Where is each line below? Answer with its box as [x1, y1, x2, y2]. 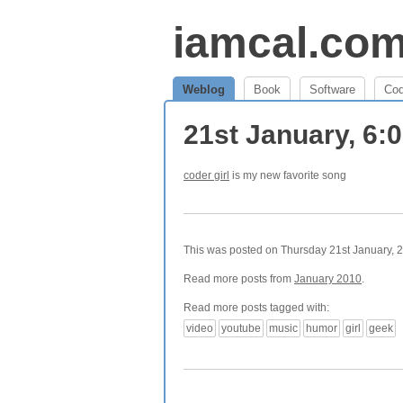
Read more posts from [184, 273, 294, 285]
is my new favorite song [229, 169, 346, 182]
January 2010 [294, 273, 362, 285]
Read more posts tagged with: [184, 301, 329, 314]
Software [309, 83, 355, 96]
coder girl [184, 169, 229, 182]
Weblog [183, 83, 225, 96]
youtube [221, 322, 261, 335]
